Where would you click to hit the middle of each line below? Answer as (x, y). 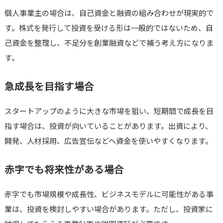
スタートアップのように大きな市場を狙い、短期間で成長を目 (109, 111)
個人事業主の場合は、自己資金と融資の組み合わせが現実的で (109, 13)
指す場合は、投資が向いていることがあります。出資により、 (108, 126)
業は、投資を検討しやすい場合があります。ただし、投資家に (109, 209)
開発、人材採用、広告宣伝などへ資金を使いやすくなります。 (108, 141)
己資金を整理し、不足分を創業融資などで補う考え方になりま (109, 43)
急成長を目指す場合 (49, 86)
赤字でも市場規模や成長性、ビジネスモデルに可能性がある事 (109, 194)
